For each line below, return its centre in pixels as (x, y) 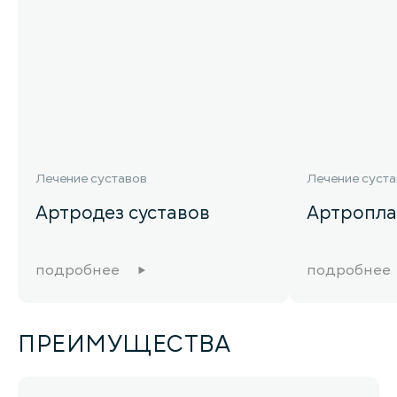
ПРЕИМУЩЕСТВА (125, 343)
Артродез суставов (123, 212)
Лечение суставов (91, 178)
